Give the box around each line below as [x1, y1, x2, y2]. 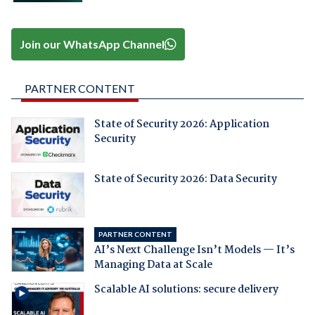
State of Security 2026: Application [94, 116, 269, 134]
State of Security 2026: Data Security [94, 171, 277, 188]
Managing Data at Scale [94, 256, 212, 274]
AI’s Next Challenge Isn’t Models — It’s [94, 241, 295, 259]
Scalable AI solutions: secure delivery [94, 281, 278, 298]
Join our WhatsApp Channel [20, 37, 165, 51]
